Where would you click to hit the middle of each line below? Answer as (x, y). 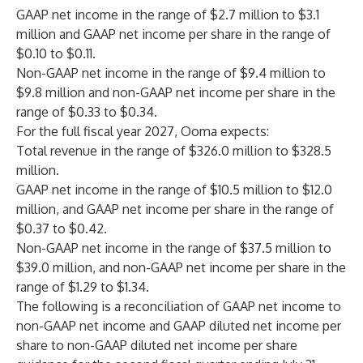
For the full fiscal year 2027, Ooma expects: (143, 131)
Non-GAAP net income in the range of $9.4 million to (171, 73)
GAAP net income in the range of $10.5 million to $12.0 (174, 190)
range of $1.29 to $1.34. (83, 287)
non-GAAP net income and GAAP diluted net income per (179, 326)
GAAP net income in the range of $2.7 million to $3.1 (168, 15)
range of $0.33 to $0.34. (87, 112)
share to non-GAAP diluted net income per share (157, 345)
